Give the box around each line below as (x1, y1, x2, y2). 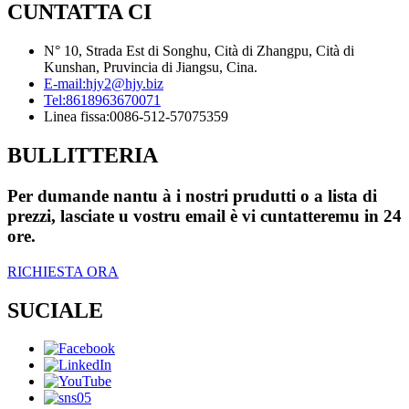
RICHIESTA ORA (7, 263, 119, 279)
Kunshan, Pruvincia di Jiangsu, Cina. (44, 59, 257, 76)
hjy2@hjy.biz (86, 76, 163, 92)
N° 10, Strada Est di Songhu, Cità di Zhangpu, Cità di (44, 43, 354, 59)
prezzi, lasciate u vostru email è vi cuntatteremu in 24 (7, 205, 402, 225)
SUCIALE (7, 298, 103, 322)
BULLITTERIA (7, 142, 158, 167)
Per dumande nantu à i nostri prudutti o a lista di (7, 185, 377, 205)
